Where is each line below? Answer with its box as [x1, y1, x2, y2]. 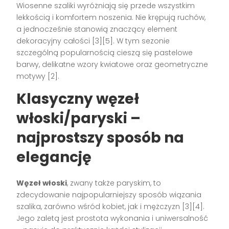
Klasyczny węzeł [16, 88, 140, 109]
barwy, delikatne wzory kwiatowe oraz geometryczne [16, 59, 209, 70]
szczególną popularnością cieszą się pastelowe [16, 47, 193, 58]
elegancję [16, 147, 92, 167]
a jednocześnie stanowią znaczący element [16, 24, 178, 34]
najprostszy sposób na [16, 127, 185, 148]
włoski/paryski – [16, 108, 141, 128]
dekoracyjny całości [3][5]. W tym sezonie [16, 35, 170, 46]
